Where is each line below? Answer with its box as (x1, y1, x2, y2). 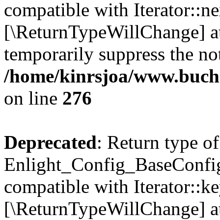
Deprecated (4, 132, 97, 153)
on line (4, 87, 62, 109)
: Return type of (97, 132, 219, 153)
